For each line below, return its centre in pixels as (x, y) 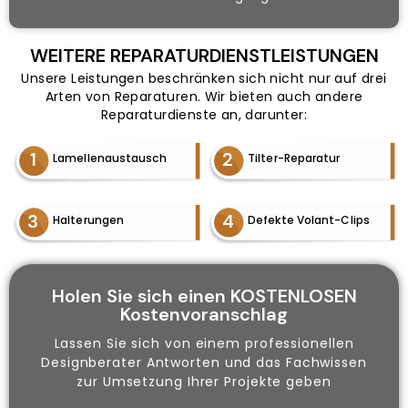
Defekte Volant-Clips (309, 219)
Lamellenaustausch (110, 158)
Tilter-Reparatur (294, 158)
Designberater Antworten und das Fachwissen (204, 362)
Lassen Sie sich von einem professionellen (204, 343)
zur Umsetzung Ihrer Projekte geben (204, 381)
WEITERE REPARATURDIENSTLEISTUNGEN (204, 55)
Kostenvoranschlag (204, 314)
